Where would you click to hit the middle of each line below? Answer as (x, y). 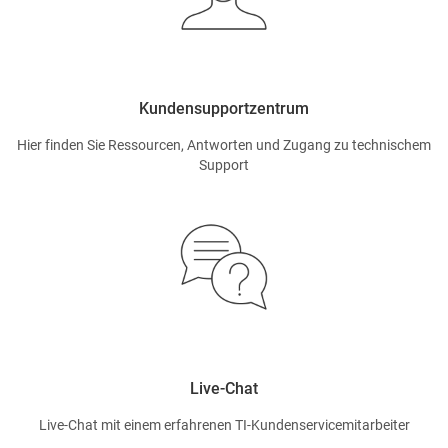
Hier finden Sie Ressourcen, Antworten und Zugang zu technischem (224, 144)
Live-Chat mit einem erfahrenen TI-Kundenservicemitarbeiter (224, 424)
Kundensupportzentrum (224, 108)
